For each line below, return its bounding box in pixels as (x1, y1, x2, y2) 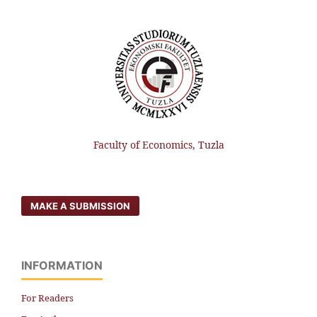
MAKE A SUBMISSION (30, 200, 131, 212)
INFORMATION (21, 258, 103, 273)
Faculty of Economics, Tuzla (93, 138, 224, 152)
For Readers (21, 292, 74, 305)
